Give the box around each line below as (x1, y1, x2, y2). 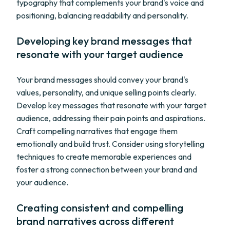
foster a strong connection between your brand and (16, 164, 197, 175)
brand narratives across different (16, 215, 174, 227)
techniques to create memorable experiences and (16, 151, 191, 162)
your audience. (16, 177, 68, 187)
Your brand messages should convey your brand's (16, 74, 188, 85)
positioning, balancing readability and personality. (16, 10, 188, 21)
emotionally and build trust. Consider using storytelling (16, 139, 204, 149)
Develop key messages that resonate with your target (16, 100, 206, 110)
